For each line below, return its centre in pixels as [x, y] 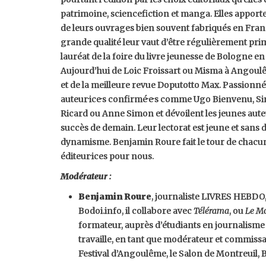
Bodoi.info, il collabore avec [136, 211]
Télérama [211, 211]
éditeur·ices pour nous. [107, 156]
